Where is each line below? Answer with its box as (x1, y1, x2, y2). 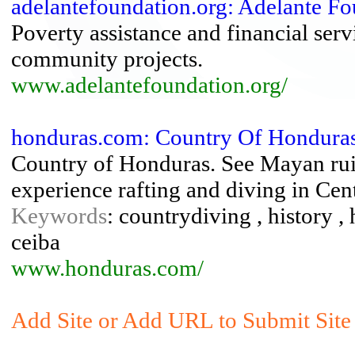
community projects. (11, 46, 203, 71)
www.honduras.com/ (11, 255, 204, 281)
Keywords (11, 203, 107, 228)
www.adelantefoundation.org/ (11, 72, 288, 97)
